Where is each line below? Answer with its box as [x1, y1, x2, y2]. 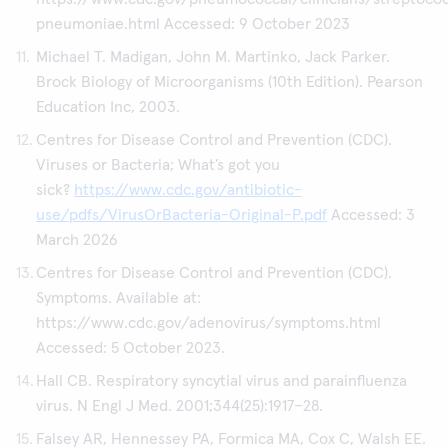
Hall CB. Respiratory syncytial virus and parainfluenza [36, 373, 407, 389]
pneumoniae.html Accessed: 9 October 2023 [36, 16, 350, 32]
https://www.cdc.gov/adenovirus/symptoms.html [36, 315, 381, 331]
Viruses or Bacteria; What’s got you [36, 157, 280, 173]
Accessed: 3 [327, 207, 415, 223]
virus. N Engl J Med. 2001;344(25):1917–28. [36, 398, 323, 414]
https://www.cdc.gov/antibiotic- [74, 182, 302, 198]
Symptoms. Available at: [36, 290, 201, 306]
